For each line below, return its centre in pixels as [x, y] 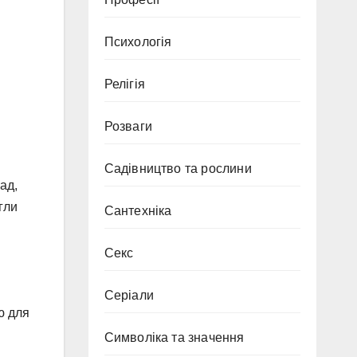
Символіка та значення [174, 337]
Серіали [129, 295]
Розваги [128, 126]
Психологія [138, 42]
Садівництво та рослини [178, 169]
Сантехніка [138, 211]
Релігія [124, 84]
